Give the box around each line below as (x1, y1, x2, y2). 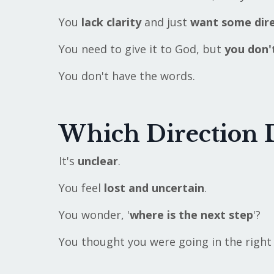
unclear (77, 154, 118, 169)
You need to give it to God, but (58, 42, 224, 57)
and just (141, 15, 187, 30)
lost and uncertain (100, 180, 204, 196)
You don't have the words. (58, 68, 195, 84)
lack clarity (81, 15, 141, 30)
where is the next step (129, 207, 253, 223)
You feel (58, 180, 101, 196)
